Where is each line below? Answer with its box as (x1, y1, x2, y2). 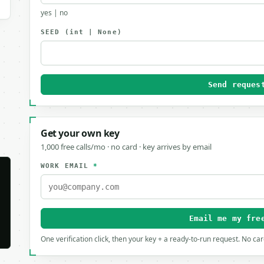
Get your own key (41, 127, 120, 140)
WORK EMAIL (41, 162, 94, 170)
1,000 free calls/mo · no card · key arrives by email (41, 141, 212, 152)
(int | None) (64, 28, 122, 36)
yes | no (41, 8, 68, 18)
